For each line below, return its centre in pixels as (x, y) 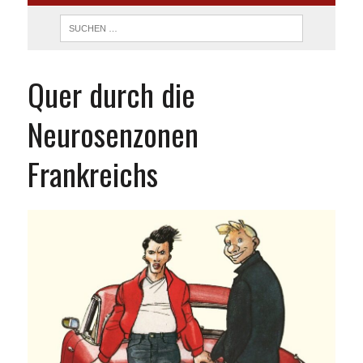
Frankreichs (92, 174)
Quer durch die (111, 94)
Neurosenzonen (113, 134)
